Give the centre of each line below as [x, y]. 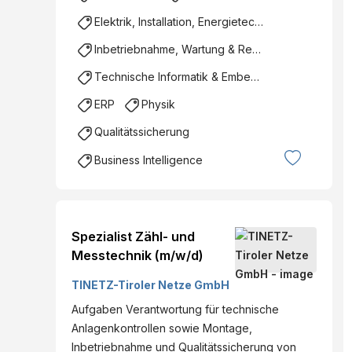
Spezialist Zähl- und [133, 236]
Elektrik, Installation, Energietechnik [174, 21]
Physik [158, 104]
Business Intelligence [148, 159]
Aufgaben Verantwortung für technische [175, 309]
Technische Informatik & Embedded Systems [172, 77]
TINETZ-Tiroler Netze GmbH [151, 284]
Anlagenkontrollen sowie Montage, [162, 328]
